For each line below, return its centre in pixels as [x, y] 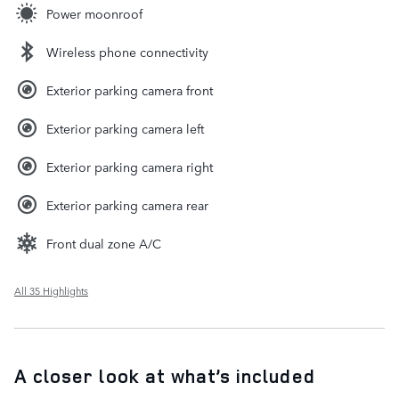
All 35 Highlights [51, 290]
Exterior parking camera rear [127, 204]
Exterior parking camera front [130, 90]
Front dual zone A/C [104, 243]
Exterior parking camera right [130, 166]
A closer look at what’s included [165, 375]
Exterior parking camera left [125, 128]
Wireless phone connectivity [127, 51]
